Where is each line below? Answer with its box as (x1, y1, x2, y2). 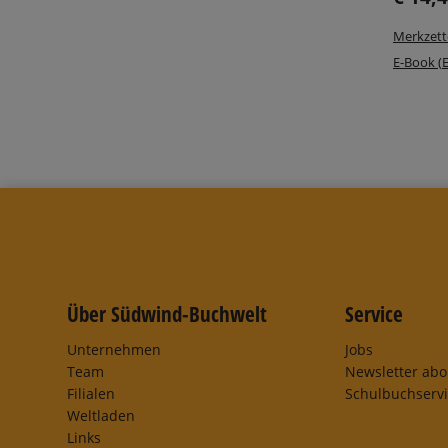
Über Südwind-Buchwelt (67, 300, 268, 329)
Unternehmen (67, 339, 162, 359)
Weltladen (67, 405, 136, 425)
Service (345, 300, 404, 329)
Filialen (67, 383, 116, 403)
